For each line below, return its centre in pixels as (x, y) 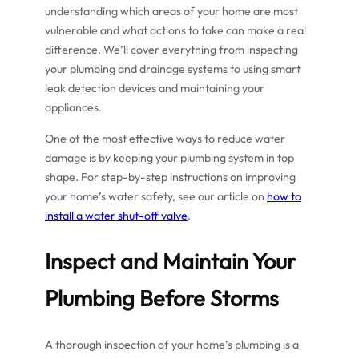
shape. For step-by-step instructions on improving (170, 177)
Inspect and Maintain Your (170, 262)
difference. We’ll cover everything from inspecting (171, 50)
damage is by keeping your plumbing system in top (169, 157)
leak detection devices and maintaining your (155, 89)
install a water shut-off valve (116, 215)
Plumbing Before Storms (162, 298)
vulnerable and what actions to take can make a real (175, 31)
